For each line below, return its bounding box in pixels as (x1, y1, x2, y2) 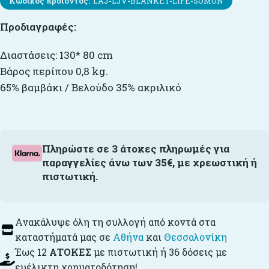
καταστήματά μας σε (15, 231, 113, 243)
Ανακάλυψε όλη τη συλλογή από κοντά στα (15, 216, 216, 228)
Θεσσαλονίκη (164, 231, 227, 243)
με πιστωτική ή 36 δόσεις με (91, 246, 227, 258)
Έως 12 (15, 246, 49, 258)
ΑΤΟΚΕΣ (49, 246, 91, 258)
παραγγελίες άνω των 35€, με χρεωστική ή (42, 156, 257, 169)
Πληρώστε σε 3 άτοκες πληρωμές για (42, 142, 229, 156)
